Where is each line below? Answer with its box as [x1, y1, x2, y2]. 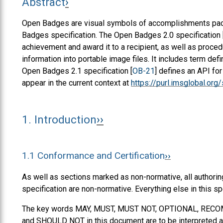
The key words [22, 204, 75, 214]
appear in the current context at [22, 78, 131, 88]
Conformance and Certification [37, 150, 165, 162]
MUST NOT [117, 204, 155, 214]
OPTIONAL [159, 204, 197, 214]
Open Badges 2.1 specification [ [22, 66, 132, 76]
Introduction [34, 113, 97, 126]
